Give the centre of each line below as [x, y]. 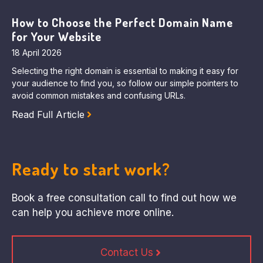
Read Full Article [48, 115]
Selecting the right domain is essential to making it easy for [125, 71]
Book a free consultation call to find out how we [124, 198]
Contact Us [127, 252]
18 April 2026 [37, 53]
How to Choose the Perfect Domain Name [122, 23]
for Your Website [57, 37]
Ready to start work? [91, 169]
